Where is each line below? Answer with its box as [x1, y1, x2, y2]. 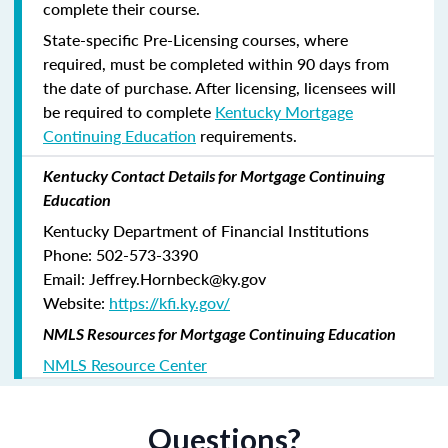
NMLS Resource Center [43, 352, 207, 376]
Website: [43, 290, 109, 314]
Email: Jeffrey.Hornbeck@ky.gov [43, 266, 266, 290]
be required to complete [43, 99, 215, 123]
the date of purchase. [43, 75, 195, 99]
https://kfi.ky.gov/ [109, 290, 230, 314]
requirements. [196, 123, 297, 147]
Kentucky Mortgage [215, 99, 353, 123]
